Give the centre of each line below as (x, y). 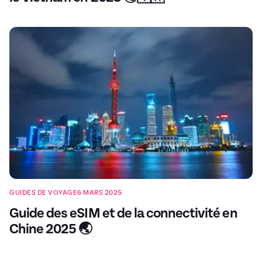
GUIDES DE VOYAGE (43, 193)
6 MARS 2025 (100, 193)
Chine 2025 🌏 (51, 230)
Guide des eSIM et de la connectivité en (123, 214)
